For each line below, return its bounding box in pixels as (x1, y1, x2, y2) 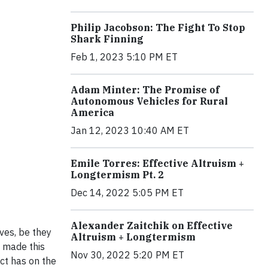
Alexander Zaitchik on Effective (71, 220, 233, 232)
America (71, 106, 114, 118)
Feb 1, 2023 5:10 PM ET (71, 51, 178, 63)
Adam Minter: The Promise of (71, 84, 220, 96)
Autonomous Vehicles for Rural (71, 95, 228, 107)
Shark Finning (71, 33, 144, 45)
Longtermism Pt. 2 (71, 169, 164, 181)
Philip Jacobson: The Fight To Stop (71, 22, 245, 33)
